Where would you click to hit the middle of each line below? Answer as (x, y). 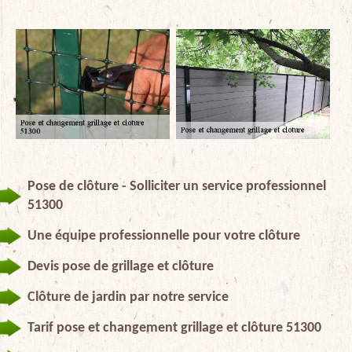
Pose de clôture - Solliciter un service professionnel (177, 186)
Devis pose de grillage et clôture (121, 266)
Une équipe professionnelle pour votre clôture (164, 236)
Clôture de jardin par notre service (128, 297)
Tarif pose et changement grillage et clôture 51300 (174, 328)
